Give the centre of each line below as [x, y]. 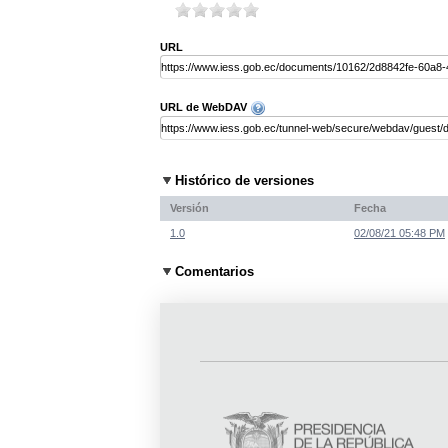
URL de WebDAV [205, 107]
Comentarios [214, 272]
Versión [189, 207]
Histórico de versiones [244, 181]
